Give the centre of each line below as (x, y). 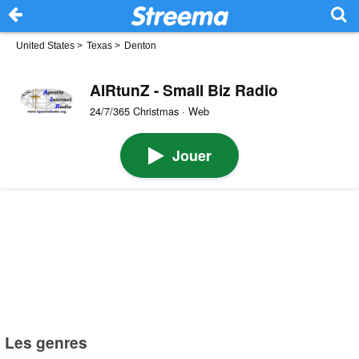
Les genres (46, 342)
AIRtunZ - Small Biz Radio (184, 89)
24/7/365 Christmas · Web (149, 111)
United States (45, 46)
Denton (140, 46)
